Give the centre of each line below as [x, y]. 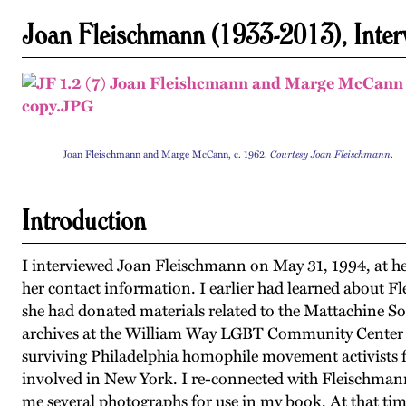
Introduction [84, 220]
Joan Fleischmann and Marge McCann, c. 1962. [166, 155]
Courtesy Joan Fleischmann [330, 155]
